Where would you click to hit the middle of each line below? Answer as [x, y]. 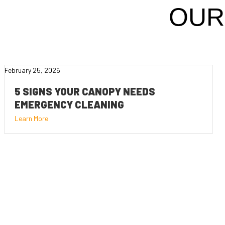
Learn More [31, 118]
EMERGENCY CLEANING [69, 104]
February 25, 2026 [32, 70]
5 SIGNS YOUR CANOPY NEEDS [85, 91]
